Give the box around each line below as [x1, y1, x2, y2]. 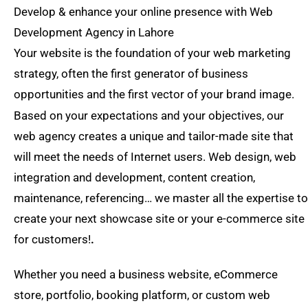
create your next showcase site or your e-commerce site [14, 211, 305, 225]
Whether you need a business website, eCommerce [14, 267, 278, 281]
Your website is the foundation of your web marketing [14, 45, 291, 60]
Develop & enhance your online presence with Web [14, 4, 273, 19]
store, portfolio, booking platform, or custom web [14, 287, 270, 302]
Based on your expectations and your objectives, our [14, 108, 284, 122]
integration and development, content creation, [14, 170, 255, 184]
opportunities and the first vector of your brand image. [14, 87, 294, 101]
